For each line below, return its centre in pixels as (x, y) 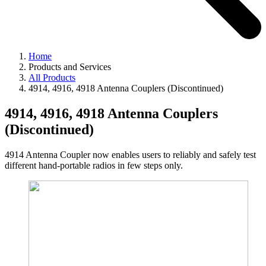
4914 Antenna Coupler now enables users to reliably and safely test (130, 154)
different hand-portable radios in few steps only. (94, 165)
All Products (52, 78)
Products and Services (70, 67)
